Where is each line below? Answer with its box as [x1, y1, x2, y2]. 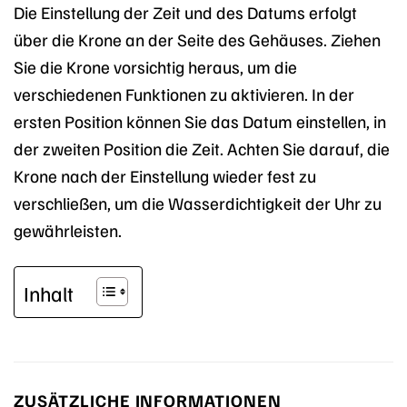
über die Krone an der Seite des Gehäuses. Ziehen [14, 28, 381, 51]
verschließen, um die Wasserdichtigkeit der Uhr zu [14, 192, 382, 214]
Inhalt [24, 279, 74, 306]
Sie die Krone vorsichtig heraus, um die [14, 55, 297, 78]
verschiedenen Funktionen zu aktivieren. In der [14, 83, 354, 105]
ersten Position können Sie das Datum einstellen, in [14, 110, 386, 133]
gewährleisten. [14, 219, 122, 242]
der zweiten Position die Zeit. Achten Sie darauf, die [14, 137, 390, 160]
